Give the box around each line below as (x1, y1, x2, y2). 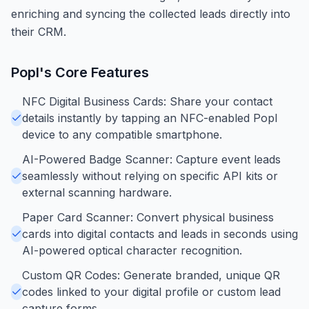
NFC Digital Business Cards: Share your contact (22, 94, 272, 108)
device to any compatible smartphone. (22, 127, 222, 141)
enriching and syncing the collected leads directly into (11, 6, 290, 21)
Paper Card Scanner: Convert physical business (22, 210, 274, 224)
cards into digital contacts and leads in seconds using (22, 226, 298, 241)
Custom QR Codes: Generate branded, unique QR (22, 268, 280, 282)
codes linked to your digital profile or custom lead (22, 284, 281, 299)
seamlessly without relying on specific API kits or (22, 168, 278, 183)
